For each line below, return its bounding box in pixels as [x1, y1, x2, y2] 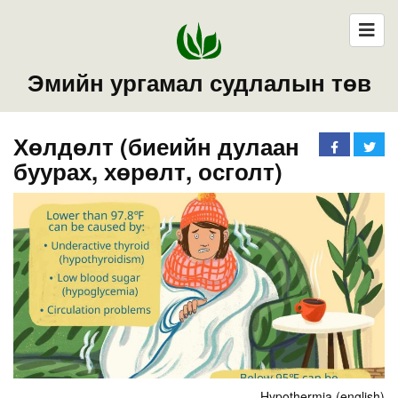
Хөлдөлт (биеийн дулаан [13, 129, 299, 163]
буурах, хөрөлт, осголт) [13, 154, 283, 187]
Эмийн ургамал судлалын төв [27, 65, 371, 99]
